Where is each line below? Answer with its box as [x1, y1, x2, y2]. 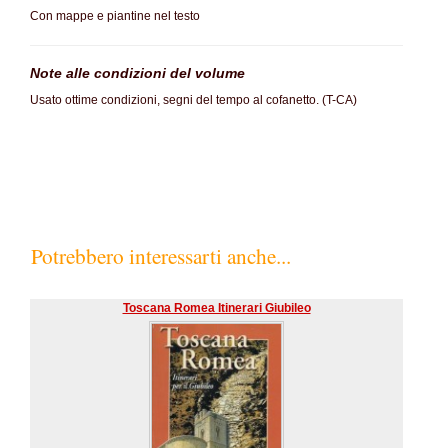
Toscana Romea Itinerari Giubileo [122, 301, 311, 315]
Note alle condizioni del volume [30, 65, 245, 81]
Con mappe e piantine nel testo [30, 9, 200, 23]
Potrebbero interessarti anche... [31, 241, 291, 270]
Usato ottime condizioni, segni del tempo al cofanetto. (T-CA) [30, 93, 357, 107]
